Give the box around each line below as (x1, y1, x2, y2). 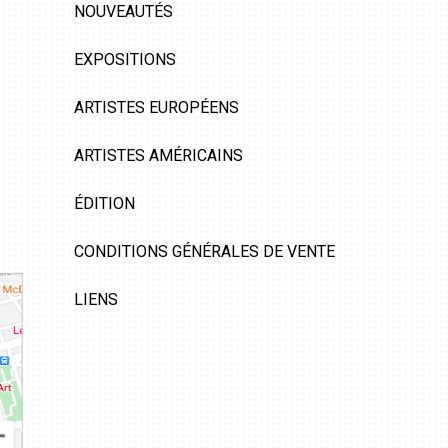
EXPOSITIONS (74, 49, 176, 69)
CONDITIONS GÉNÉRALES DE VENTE (74, 241, 335, 261)
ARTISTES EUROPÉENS (74, 97, 239, 117)
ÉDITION (74, 193, 135, 213)
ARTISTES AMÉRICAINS (74, 145, 243, 165)
